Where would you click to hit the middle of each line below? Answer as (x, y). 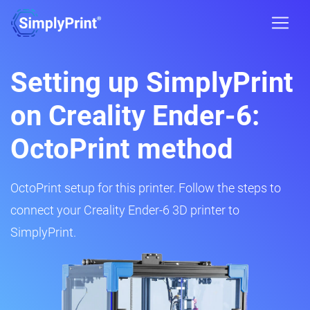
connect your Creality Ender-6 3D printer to (125, 210)
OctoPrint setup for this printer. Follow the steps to (146, 188)
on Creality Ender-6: (135, 116)
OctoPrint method (122, 149)
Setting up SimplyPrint (152, 83)
